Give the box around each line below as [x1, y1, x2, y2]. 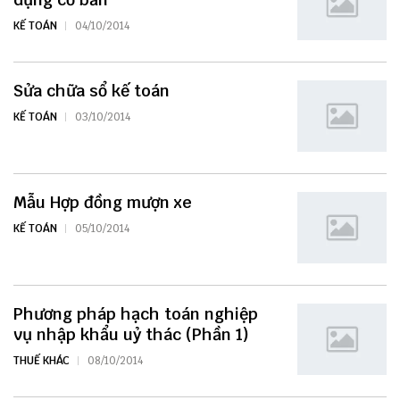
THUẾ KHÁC [13, 354, 70, 369]
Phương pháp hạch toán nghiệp [13, 304, 258, 325]
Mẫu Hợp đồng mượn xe [13, 192, 192, 213]
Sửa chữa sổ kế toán [13, 80, 170, 102]
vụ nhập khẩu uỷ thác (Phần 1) [13, 324, 249, 346]
